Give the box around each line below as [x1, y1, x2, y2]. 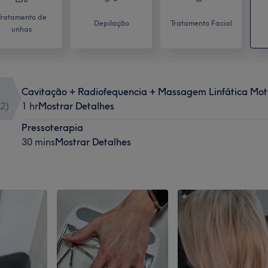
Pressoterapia [21, 121, 83, 133]
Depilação [93, 18, 129, 28]
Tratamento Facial [170, 18, 232, 28]
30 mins [21, 135, 55, 148]
